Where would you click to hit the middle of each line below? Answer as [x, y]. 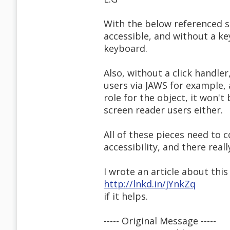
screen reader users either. [163, 110]
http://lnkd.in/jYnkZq [150, 184]
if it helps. [126, 196]
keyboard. [126, 49]
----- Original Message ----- [160, 221]
